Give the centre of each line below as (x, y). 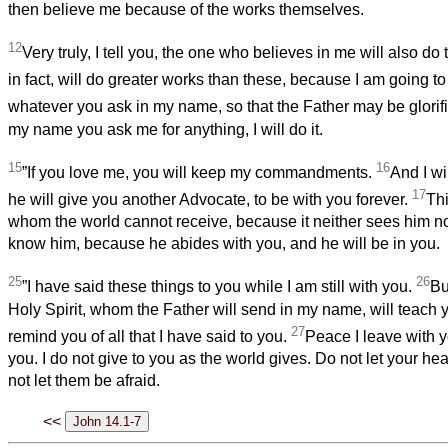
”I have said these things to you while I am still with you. (219, 287)
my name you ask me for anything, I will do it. (165, 129)
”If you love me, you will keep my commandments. (199, 173)
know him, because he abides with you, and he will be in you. (224, 244)
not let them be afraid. (84, 381)
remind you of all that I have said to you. (149, 337)
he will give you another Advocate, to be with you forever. (210, 200)
